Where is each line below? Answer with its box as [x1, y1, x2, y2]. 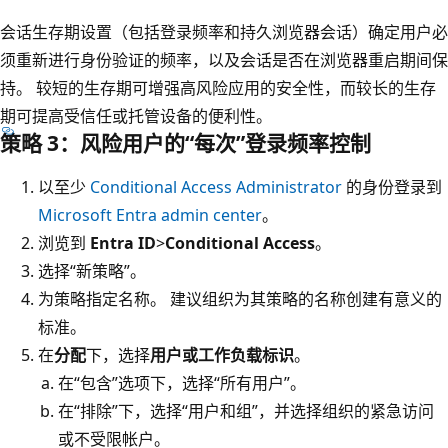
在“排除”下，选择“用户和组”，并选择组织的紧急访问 [58, 400, 434, 423]
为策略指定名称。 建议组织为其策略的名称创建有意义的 [38, 288, 442, 311]
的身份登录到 [342, 176, 442, 199]
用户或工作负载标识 [150, 344, 294, 367]
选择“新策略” [38, 260, 130, 283]
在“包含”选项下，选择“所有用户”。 [58, 372, 306, 395]
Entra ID [90, 232, 156, 255]
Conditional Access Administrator [90, 176, 342, 199]
